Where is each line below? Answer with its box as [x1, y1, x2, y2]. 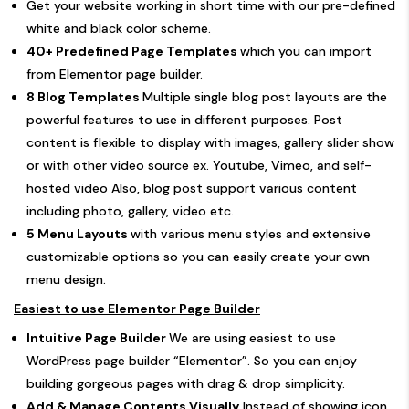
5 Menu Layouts [26, 225, 131, 242]
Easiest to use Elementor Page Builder [14, 299, 260, 317]
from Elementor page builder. [26, 65, 203, 82]
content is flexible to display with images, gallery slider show [26, 133, 394, 151]
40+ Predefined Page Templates [26, 42, 240, 59]
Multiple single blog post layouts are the [142, 88, 387, 105]
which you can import [240, 42, 372, 59]
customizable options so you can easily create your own [26, 247, 370, 265]
